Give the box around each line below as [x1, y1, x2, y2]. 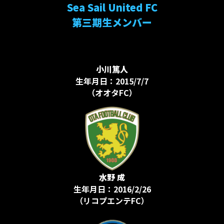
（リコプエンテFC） [75, 194, 149, 206]
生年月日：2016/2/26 [73, 182, 151, 195]
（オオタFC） [87, 86, 137, 98]
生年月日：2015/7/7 [75, 74, 148, 87]
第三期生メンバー [72, 14, 152, 29]
